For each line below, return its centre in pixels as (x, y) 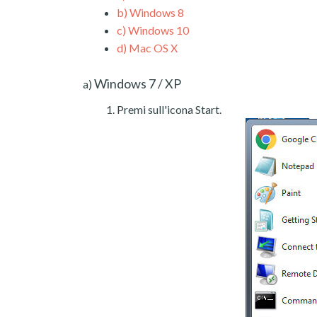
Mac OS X (152, 47)
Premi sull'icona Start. (169, 109)
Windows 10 (157, 30)
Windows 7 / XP (137, 83)
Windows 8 (156, 12)
